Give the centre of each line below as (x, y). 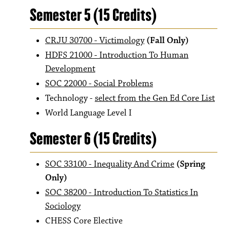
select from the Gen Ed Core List (155, 98)
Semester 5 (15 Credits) (93, 15)
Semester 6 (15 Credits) (93, 139)
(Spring (191, 164)
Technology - (70, 98)
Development (70, 69)
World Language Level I (89, 113)
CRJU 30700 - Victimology (95, 41)
